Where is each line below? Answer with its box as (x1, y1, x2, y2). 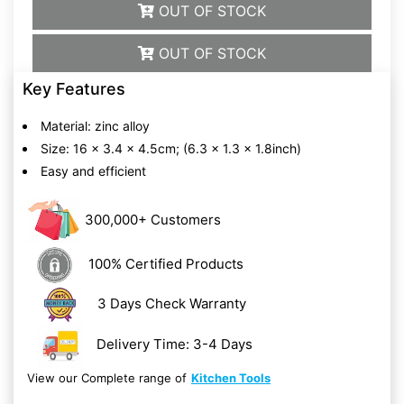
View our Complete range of (27, 371, 187, 385)
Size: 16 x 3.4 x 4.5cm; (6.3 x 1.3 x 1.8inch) (41, 141, 301, 156)
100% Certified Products (88, 254, 244, 272)
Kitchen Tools (191, 371, 271, 385)
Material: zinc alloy (41, 118, 150, 133)
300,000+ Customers (84, 210, 221, 228)
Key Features (23, 79, 125, 98)
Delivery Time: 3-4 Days (96, 335, 253, 353)
